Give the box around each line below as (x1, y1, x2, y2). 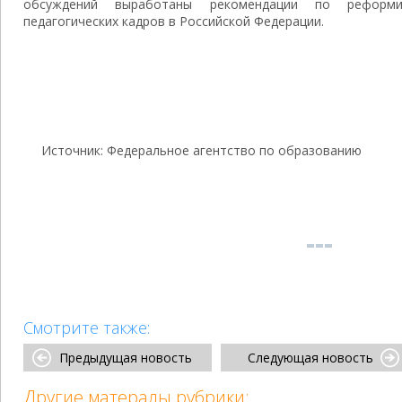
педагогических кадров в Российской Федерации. (23, 13, 324, 30)
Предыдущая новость (59, 349, 192, 366)
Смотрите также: (23, 317, 150, 338)
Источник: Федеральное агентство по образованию (41, 142, 362, 159)
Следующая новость (248, 349, 373, 366)
